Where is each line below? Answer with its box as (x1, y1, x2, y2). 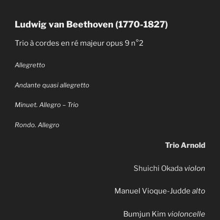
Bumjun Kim (123, 209, 167, 219)
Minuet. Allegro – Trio (15, 101, 80, 109)
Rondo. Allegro (15, 120, 61, 129)
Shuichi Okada (134, 164, 183, 173)
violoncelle (167, 209, 205, 219)
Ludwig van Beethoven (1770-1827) (15, 19, 168, 30)
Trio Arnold (165, 141, 205, 150)
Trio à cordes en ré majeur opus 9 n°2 (15, 38, 143, 48)
